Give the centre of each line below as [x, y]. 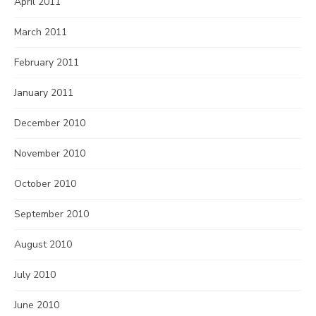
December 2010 [50, 123]
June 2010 [37, 305]
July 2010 [35, 275]
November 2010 [50, 153]
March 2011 [41, 32]
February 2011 [47, 62]
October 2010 [45, 184]
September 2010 [51, 214]
